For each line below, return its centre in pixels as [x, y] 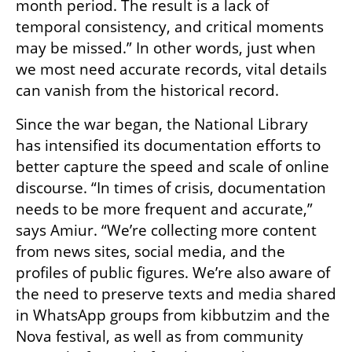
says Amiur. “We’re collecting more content [166, 231]
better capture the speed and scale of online [172, 167]
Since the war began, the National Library [162, 125]
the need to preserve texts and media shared [176, 294]
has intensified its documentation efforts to [168, 146]
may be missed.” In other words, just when [166, 48]
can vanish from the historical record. [147, 91]
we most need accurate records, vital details [171, 70]
